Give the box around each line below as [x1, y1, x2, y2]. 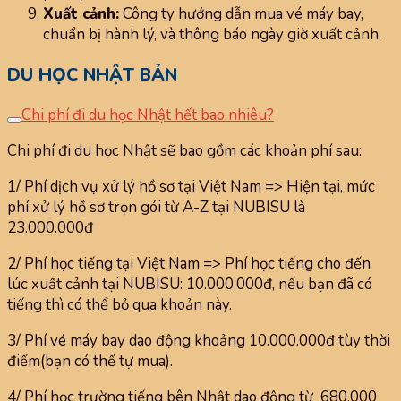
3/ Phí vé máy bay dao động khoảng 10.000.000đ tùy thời [7, 329, 390, 351]
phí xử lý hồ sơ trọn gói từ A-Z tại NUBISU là [7, 196, 305, 218]
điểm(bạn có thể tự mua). [7, 350, 173, 371]
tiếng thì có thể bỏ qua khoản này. [7, 294, 232, 315]
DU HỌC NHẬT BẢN [7, 62, 177, 87]
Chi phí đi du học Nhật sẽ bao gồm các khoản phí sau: [7, 140, 362, 161]
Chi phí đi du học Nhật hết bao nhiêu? [21, 104, 274, 125]
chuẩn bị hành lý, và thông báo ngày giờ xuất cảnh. [43, 24, 381, 46]
